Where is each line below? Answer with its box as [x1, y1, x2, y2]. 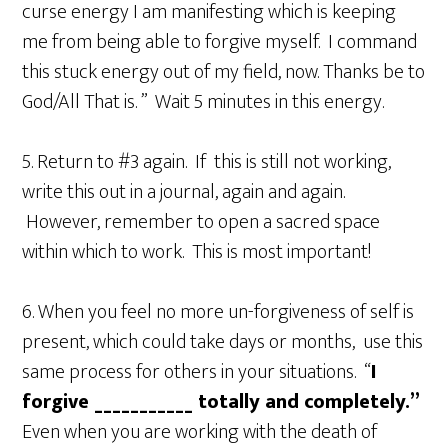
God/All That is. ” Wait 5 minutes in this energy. [22, 84, 385, 119]
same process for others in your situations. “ [22, 354, 372, 389]
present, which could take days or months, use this [22, 324, 424, 359]
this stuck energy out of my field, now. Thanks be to [22, 54, 426, 89]
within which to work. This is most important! [22, 234, 372, 269]
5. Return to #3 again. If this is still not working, [22, 144, 392, 179]
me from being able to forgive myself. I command [22, 24, 418, 59]
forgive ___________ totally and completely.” [22, 384, 420, 419]
